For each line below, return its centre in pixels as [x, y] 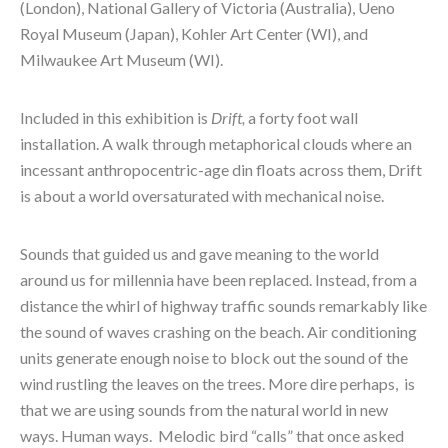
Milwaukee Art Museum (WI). [121, 60]
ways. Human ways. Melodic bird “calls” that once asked [212, 436]
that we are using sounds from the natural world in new [204, 410]
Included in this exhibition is [115, 118]
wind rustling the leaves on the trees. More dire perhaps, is [217, 384]
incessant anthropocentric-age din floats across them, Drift [221, 170]
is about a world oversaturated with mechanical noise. [202, 196]
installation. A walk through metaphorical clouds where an [216, 144]
